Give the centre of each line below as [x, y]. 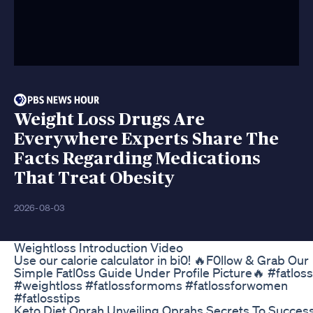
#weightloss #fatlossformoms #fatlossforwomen [151, 285]
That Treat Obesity [94, 178]
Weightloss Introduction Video [99, 247]
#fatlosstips [47, 297]
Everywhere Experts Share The [146, 139]
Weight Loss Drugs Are [109, 119]
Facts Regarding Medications [137, 159]
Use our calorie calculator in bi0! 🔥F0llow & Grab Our [161, 260]
